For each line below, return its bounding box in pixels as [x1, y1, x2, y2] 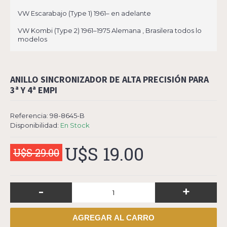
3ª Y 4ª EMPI [10, 84, 57, 96]
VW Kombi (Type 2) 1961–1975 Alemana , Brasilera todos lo [18, 26, 202, 34]
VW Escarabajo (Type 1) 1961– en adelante [18, 9, 151, 17]
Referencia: [10, 111, 50, 120]
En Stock [60, 121, 90, 129]
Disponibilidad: [10, 121, 60, 129]
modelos [18, 35, 47, 43]
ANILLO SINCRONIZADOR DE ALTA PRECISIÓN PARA [10, 73, 209, 85]
